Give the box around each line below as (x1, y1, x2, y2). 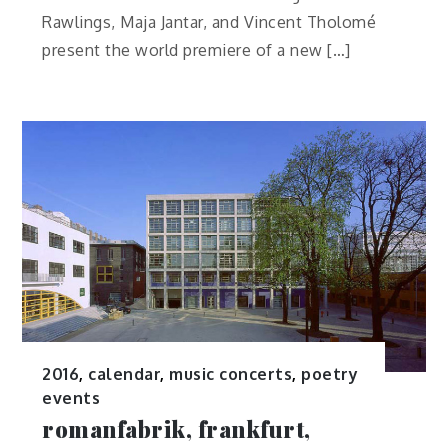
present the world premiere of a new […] (42, 39, 351, 60)
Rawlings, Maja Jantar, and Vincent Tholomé (42, 11, 377, 32)
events (42, 388, 101, 409)
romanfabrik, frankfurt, (42, 414, 311, 445)
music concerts (169, 364, 293, 385)
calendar (88, 364, 161, 385)
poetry (301, 364, 359, 385)
